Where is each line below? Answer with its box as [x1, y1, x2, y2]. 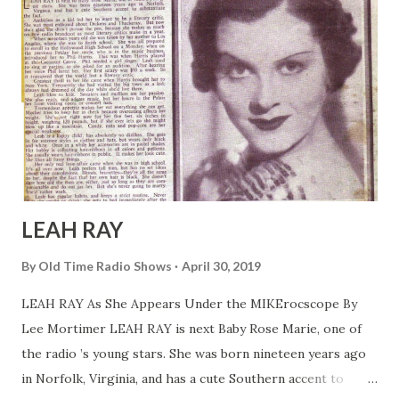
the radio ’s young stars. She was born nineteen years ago [21, 346, 366, 362]
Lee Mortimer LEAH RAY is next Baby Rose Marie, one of [21, 321, 362, 338]
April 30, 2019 [182, 258, 261, 274]
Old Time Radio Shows [38, 258, 172, 274]
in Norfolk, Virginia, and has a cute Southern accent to [21, 370, 344, 387]
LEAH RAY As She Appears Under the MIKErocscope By [21, 296, 357, 313]
